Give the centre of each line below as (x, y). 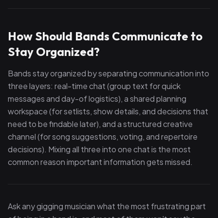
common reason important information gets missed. (100, 162)
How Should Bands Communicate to (105, 36)
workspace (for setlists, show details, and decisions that (108, 111)
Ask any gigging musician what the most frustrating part (107, 206)
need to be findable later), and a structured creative (100, 124)
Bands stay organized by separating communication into (109, 73)
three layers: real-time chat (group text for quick (94, 86)
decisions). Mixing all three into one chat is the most (99, 149)
